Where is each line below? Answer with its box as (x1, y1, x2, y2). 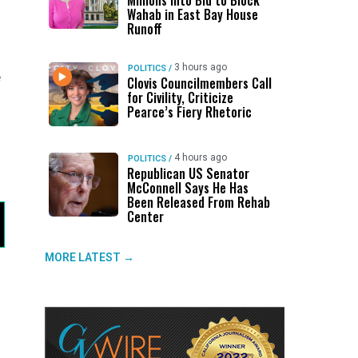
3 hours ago (173, 62, 227, 73)
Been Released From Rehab (126, 193, 270, 212)
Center (126, 207, 164, 226)
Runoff (126, 19, 162, 38)
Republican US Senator (126, 164, 249, 183)
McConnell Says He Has (126, 178, 249, 197)
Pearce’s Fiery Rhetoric (126, 102, 252, 121)
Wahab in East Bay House (126, 5, 258, 24)
